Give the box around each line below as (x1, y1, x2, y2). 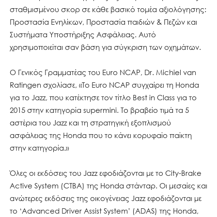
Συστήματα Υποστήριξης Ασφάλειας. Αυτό (10, 30, 156, 39)
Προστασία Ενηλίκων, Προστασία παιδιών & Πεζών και (10, 17, 197, 26)
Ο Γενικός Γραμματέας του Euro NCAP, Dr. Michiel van (10, 67, 196, 77)
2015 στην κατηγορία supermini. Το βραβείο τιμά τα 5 (10, 105, 189, 114)
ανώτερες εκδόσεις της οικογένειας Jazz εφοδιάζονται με (10, 193, 201, 202)
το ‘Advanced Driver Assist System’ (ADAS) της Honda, (10, 206, 199, 215)
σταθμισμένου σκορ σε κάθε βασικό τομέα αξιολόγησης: (10, 4, 206, 14)
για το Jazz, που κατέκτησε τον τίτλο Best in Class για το (10, 93, 197, 102)
